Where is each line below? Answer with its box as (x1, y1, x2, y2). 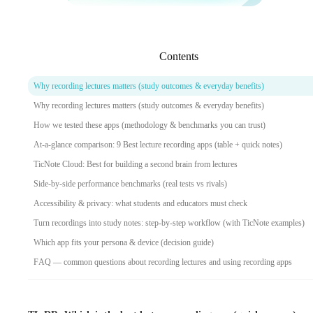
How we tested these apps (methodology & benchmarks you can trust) (34, 119, 265, 130)
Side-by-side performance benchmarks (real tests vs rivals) (34, 178, 227, 189)
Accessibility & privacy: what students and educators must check (34, 198, 247, 208)
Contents (159, 50, 198, 62)
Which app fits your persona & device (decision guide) (34, 237, 214, 247)
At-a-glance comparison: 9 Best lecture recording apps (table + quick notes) (34, 139, 282, 150)
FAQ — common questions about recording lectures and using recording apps (34, 256, 292, 267)
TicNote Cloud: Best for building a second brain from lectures (34, 159, 238, 169)
